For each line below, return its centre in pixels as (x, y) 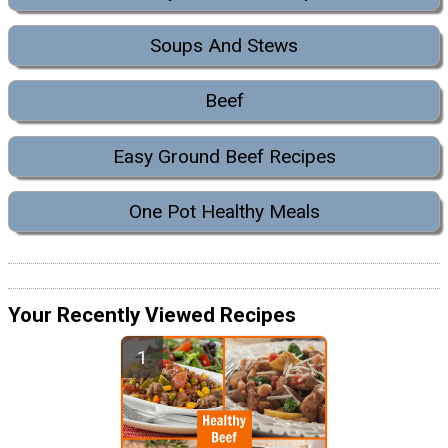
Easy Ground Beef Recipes (224, 156)
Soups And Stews (224, 46)
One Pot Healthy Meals (224, 212)
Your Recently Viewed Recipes (152, 314)
